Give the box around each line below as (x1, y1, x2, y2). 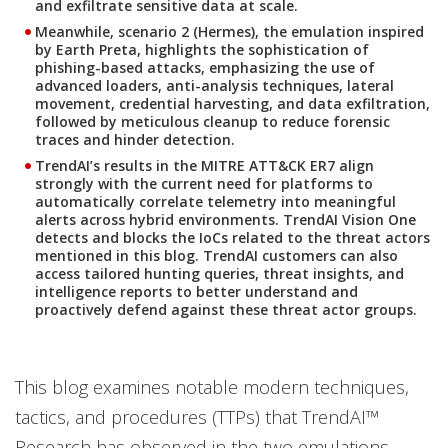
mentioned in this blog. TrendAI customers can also (35, 246, 398, 265)
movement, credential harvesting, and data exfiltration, (35, 94, 430, 113)
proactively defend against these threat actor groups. (35, 300, 417, 319)
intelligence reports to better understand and (35, 282, 358, 301)
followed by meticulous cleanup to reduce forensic (35, 112, 390, 131)
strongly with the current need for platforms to (35, 174, 373, 193)
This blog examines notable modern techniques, (15, 375, 409, 399)
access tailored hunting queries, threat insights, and (35, 264, 404, 283)
